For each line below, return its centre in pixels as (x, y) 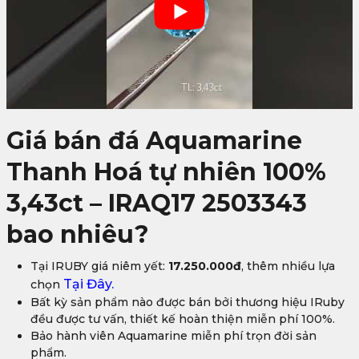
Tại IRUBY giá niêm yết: (99, 266)
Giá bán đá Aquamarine (154, 140)
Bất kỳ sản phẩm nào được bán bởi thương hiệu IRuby (188, 302)
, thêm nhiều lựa (288, 266)
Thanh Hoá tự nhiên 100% (166, 171)
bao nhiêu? (78, 234)
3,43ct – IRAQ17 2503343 (157, 203)
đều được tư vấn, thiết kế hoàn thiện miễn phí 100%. (183, 319)
